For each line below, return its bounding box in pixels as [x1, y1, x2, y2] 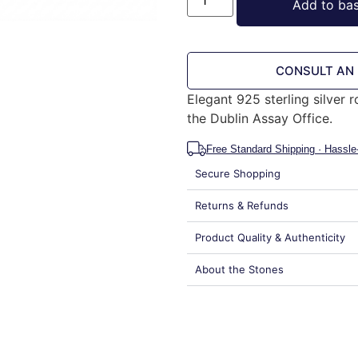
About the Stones [195, 263, 284, 276]
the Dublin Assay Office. [187, 109, 332, 126]
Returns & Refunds [195, 199, 288, 213]
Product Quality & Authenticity [195, 231, 345, 245]
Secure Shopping [195, 167, 280, 181]
